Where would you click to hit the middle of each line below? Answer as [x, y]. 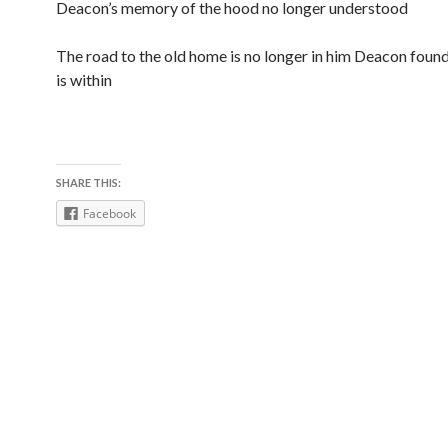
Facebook [109, 213]
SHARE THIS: [88, 182]
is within [84, 79]
